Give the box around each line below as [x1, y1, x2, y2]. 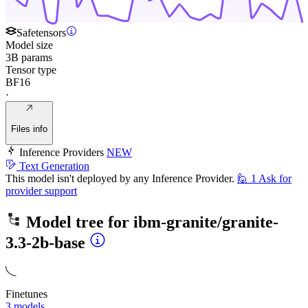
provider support [5, 185, 77, 197]
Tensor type [5, 64, 56, 76]
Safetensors [16, 27, 66, 39]
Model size [5, 39, 53, 52]
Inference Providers [19, 146, 104, 159]
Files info [11, 124, 47, 135]
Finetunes [5, 288, 47, 300]
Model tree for [22, 213, 133, 232]
